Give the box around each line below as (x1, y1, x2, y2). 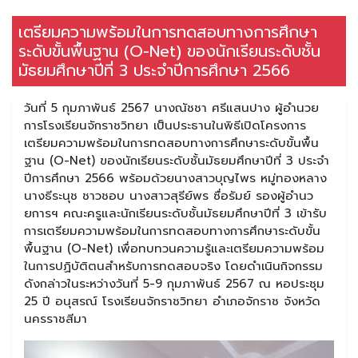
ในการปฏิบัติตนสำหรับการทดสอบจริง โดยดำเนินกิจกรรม (24, 257, 323, 275)
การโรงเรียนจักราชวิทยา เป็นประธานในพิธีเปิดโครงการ (24, 116, 306, 134)
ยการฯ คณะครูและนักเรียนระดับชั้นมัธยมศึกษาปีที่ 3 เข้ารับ (24, 204, 327, 222)
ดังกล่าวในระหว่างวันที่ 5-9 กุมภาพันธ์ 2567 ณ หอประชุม (24, 274, 324, 292)
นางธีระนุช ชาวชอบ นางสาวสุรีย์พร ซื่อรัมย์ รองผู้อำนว (24, 186, 313, 205)
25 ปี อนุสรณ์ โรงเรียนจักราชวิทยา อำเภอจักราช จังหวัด (24, 292, 320, 310)
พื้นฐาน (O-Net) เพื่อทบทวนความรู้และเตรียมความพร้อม (24, 239, 324, 257)
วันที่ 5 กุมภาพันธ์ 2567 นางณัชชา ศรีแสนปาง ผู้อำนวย (24, 98, 319, 117)
